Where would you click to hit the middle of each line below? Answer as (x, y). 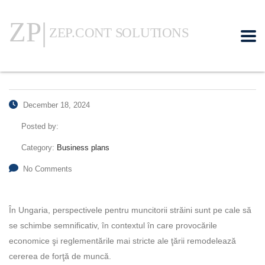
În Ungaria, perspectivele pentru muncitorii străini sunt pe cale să (130, 210)
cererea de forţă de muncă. (60, 256)
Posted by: (40, 126)
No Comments (48, 169)
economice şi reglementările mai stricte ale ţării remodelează (122, 241)
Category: (39, 148)
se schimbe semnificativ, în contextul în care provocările (113, 225)
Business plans (83, 148)
